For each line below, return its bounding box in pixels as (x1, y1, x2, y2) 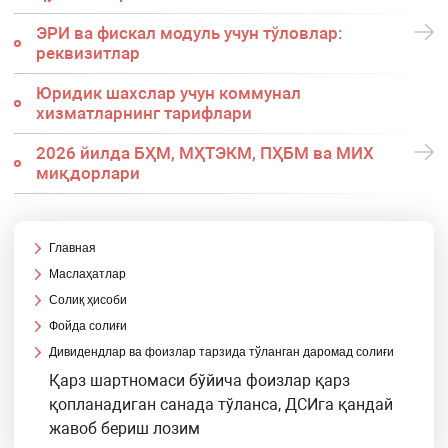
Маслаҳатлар (49, 267, 127, 282)
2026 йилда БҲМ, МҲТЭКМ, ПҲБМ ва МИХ (35, 143, 374, 164)
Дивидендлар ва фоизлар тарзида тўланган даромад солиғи (49, 345, 395, 360)
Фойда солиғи (49, 319, 128, 334)
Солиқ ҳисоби (49, 293, 128, 308)
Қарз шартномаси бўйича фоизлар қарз (49, 371, 351, 391)
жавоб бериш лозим (49, 419, 201, 439)
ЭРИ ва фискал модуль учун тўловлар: (35, 23, 343, 44)
